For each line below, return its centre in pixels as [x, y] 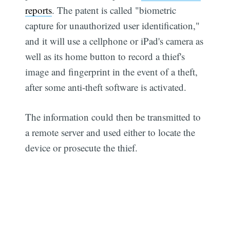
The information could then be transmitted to [113, 117]
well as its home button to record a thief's [105, 56]
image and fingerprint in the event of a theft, [112, 71]
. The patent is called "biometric [114, 10]
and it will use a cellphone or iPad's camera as [114, 41]
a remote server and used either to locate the [110, 132]
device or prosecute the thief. [82, 148]
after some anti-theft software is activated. [106, 87]
